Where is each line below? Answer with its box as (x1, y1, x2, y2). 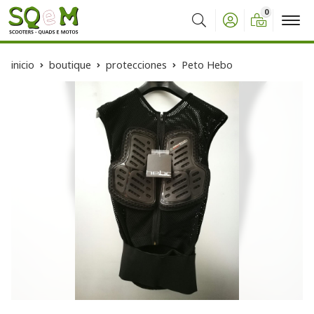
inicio (11, 58, 34, 71)
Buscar (185, 22, 221, 39)
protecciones (106, 58, 167, 71)
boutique (49, 58, 91, 71)
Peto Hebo (182, 58, 233, 71)
